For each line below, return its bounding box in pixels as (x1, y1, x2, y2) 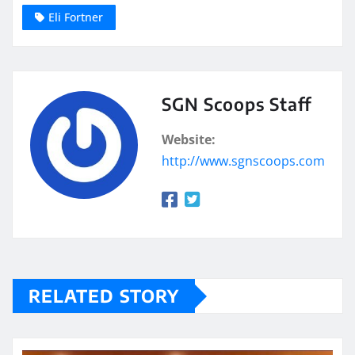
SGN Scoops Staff (162, 93, 311, 116)
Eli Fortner (48, 10, 103, 25)
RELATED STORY (29, 284, 179, 307)
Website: (162, 131, 216, 149)
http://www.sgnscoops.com (162, 152, 325, 170)
